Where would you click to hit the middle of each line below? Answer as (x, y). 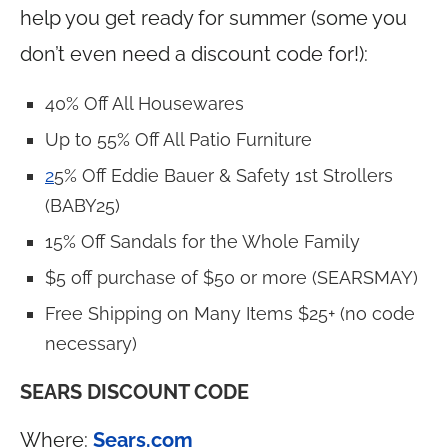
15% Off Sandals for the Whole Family (202, 241)
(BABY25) (82, 205)
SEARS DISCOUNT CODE (134, 392)
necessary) (91, 343)
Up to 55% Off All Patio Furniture (178, 139)
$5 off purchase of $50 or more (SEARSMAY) (231, 277)
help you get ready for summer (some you (213, 18)
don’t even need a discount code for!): (194, 54)
